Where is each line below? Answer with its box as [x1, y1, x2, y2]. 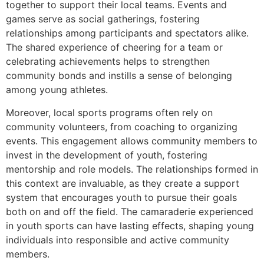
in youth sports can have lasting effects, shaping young [6, 219, 254, 232]
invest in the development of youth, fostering [6, 148, 207, 161]
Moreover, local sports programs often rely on [6, 106, 213, 118]
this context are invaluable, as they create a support [6, 177, 239, 189]
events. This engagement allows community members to [6, 134, 258, 147]
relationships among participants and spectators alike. [6, 27, 249, 39]
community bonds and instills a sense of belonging [6, 70, 232, 82]
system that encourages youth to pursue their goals [6, 191, 237, 203]
